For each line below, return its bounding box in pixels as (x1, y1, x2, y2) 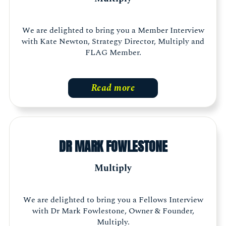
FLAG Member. (85, 46, 141, 59)
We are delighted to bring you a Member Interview (22, 24, 204, 37)
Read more (91, 81, 135, 95)
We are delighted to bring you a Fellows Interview (23, 193, 203, 206)
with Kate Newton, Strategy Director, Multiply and (22, 35, 204, 48)
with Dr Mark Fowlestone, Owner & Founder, (32, 204, 194, 217)
